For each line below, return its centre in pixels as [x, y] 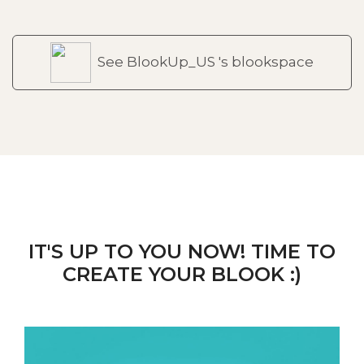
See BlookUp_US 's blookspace [206, 62]
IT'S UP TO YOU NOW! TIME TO [182, 251]
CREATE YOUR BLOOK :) [182, 274]
